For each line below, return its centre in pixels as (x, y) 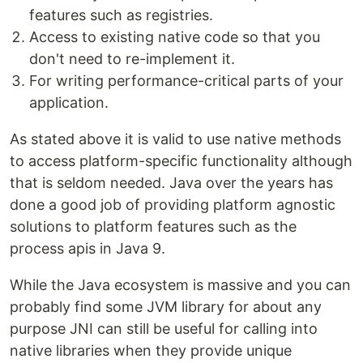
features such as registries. (121, 15)
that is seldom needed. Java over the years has (171, 183)
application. (69, 102)
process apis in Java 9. (88, 248)
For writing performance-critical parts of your (186, 81)
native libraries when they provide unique (151, 350)
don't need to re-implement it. (132, 59)
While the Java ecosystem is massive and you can (180, 285)
